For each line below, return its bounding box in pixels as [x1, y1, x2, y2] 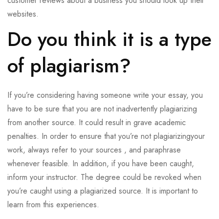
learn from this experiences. [7, 199, 99, 211]
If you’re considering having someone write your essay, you [7, 89, 203, 101]
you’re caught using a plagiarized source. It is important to [7, 185, 198, 197]
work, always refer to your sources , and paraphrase [7, 144, 181, 156]
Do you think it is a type [7, 25, 212, 54]
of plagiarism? [7, 51, 131, 80]
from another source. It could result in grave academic [7, 117, 186, 129]
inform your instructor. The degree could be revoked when [7, 172, 201, 183]
